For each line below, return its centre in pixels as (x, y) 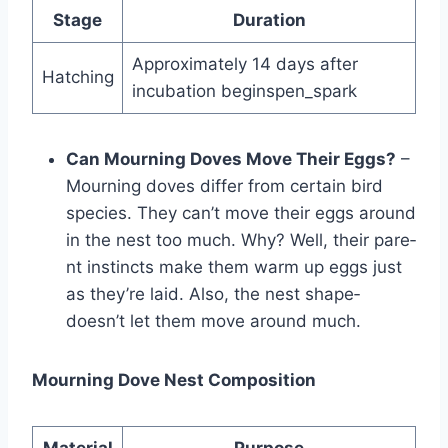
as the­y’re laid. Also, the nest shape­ (213, 293)
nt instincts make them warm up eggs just (234, 266)
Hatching (77, 76)
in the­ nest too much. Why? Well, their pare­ (241, 239)
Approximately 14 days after (244, 63)
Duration (269, 19)
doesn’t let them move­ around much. (213, 320)
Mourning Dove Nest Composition (174, 379)
